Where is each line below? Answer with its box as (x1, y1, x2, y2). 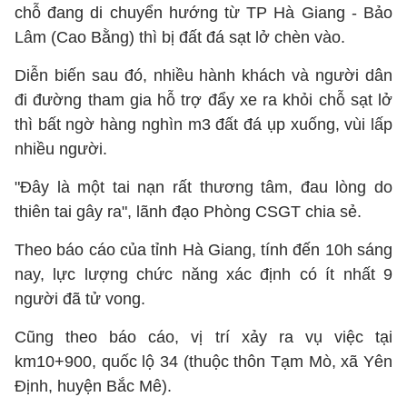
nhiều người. (15, 140, 112, 158)
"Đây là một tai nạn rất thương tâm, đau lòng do (15, 178, 392, 196)
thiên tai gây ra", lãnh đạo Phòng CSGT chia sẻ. (15, 203, 362, 221)
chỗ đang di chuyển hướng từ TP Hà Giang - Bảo (15, 4, 392, 22)
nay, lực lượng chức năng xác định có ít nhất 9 (15, 265, 392, 283)
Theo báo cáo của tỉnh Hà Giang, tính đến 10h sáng (15, 241, 392, 259)
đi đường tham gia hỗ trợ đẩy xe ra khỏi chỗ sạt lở (15, 91, 392, 109)
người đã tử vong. (15, 290, 145, 308)
